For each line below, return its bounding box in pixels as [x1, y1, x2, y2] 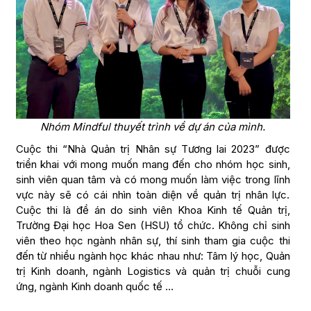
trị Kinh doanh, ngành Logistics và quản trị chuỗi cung [15, 264, 290, 278]
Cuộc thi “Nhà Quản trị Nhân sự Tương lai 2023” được [15, 142, 290, 156]
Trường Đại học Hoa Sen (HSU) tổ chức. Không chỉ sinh [15, 219, 290, 233]
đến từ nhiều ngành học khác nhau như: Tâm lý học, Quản [15, 249, 290, 263]
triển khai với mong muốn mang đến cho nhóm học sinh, [15, 158, 290, 171]
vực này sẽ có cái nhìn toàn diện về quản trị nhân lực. [15, 188, 290, 202]
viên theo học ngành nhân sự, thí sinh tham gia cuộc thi [15, 234, 290, 248]
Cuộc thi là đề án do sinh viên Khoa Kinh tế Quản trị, [15, 203, 290, 217]
